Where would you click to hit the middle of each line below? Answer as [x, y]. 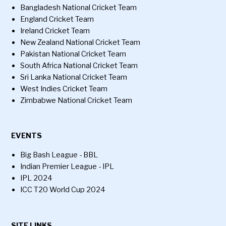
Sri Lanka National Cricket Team [74, 77]
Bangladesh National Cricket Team [79, 8]
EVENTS [27, 136]
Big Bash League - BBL [59, 155]
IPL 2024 [37, 178]
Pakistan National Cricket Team [73, 54]
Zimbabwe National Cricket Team [76, 101]
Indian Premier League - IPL [67, 167]
